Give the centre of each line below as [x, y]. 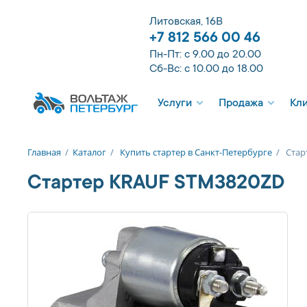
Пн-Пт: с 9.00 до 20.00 [205, 55]
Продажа [241, 103]
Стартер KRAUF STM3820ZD [156, 184]
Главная [44, 152]
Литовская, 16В [186, 22]
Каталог [89, 152]
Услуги [175, 103]
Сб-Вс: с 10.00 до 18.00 [206, 69]
